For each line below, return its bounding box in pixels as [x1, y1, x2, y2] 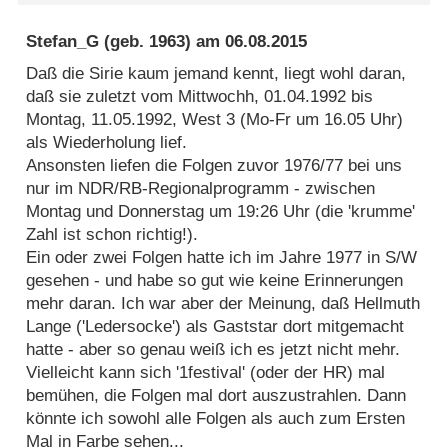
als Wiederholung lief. [26, 132, 188, 152]
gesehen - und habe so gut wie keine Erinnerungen [26, 270, 404, 290]
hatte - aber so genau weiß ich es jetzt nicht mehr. [26, 339, 401, 359]
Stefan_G [26, 32, 100, 52]
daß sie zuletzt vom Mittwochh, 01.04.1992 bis [26, 86, 374, 106]
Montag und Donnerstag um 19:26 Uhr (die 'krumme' [26, 201, 416, 221]
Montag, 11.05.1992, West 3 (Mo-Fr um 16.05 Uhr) [26, 109, 404, 129]
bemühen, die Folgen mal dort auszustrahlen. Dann [26, 385, 407, 405]
